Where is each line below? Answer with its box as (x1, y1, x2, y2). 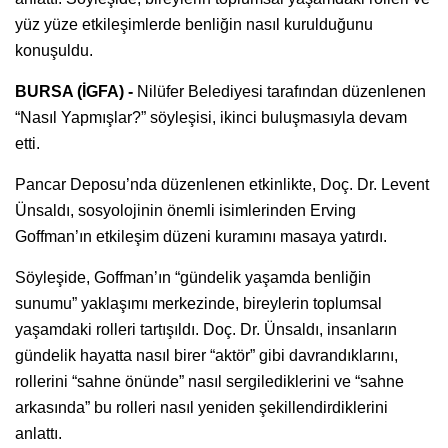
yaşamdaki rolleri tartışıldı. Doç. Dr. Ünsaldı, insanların (15, 320, 397, 338)
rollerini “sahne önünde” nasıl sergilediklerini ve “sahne (15, 372, 404, 390)
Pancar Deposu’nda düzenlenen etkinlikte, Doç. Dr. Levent (15, 175, 429, 193)
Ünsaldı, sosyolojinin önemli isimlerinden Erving (15, 201, 356, 219)
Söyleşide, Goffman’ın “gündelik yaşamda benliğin (15, 268, 371, 286)
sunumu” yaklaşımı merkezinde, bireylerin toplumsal (15, 294, 382, 312)
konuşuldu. (15, 41, 93, 59)
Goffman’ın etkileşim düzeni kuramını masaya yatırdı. (15, 227, 387, 245)
